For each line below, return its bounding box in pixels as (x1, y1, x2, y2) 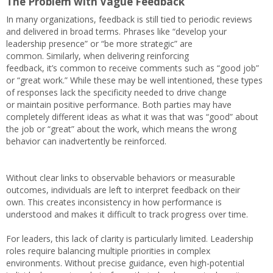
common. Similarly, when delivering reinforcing (6, 50, 189, 62)
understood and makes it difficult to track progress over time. (6, 208, 250, 220)
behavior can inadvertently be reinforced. (6, 135, 169, 147)
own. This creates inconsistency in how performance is (6, 196, 222, 208)
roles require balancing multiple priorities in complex (6, 245, 210, 257)
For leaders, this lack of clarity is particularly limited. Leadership (6, 233, 253, 244)
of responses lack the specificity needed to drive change (6, 87, 227, 98)
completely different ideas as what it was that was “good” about (6, 111, 258, 122)
